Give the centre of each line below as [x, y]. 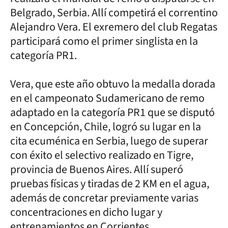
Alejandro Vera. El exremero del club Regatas [114, 27]
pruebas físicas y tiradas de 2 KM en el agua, [110, 183]
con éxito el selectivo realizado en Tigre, [102, 155]
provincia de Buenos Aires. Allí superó [97, 169]
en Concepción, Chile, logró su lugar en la [106, 126]
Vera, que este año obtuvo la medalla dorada [113, 84]
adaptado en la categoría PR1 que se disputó [112, 112]
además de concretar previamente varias [104, 198]
